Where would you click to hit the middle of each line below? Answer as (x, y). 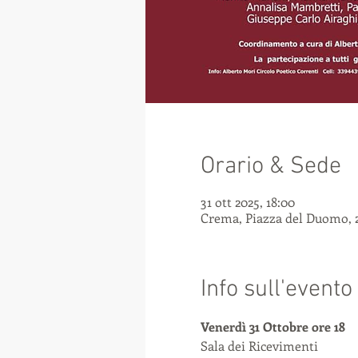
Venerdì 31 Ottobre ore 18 (272, 326)
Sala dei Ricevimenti (259, 346)
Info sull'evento (276, 290)
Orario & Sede (270, 167)
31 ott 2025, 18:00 (247, 202)
